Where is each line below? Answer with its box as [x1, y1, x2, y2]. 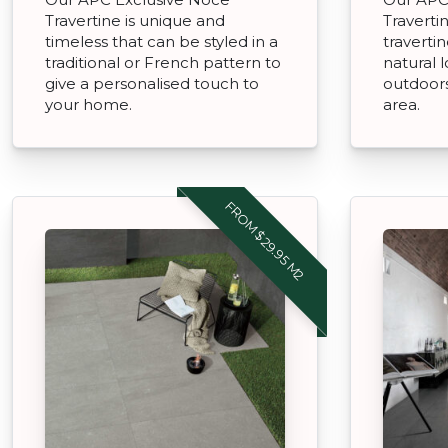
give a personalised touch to [45, 73, 259, 93]
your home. [45, 94, 132, 114]
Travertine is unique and [45, 10, 225, 30]
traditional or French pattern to [45, 52, 281, 72]
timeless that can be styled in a [45, 31, 278, 51]
